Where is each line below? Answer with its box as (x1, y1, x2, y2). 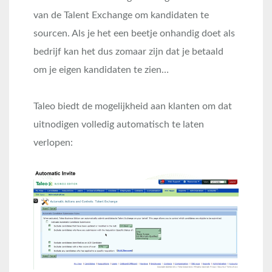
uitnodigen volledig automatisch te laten (33, 120, 204, 130)
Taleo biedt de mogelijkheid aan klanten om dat (33, 101, 232, 112)
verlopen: (33, 138, 73, 148)
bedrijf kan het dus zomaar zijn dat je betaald (33, 47, 223, 57)
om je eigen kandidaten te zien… (33, 65, 169, 75)
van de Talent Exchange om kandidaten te (33, 10, 209, 21)
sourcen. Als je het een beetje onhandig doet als (33, 29, 235, 39)
